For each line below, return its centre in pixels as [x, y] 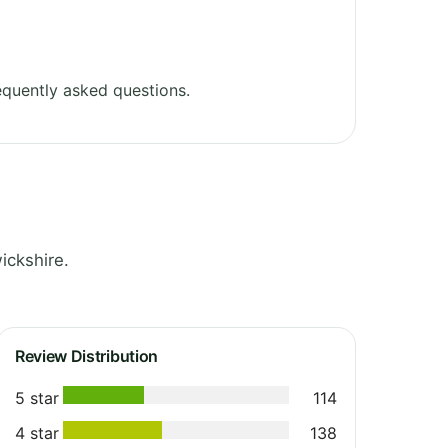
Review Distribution [86, 355]
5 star [37, 397]
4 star [37, 432]
